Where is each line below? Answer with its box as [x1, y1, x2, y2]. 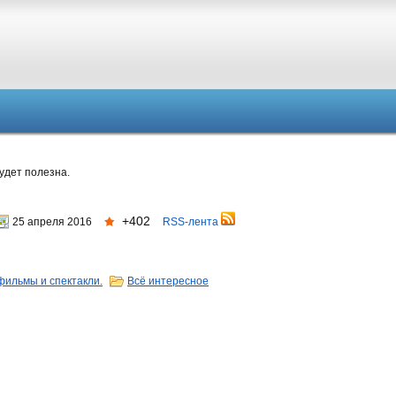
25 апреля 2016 [12, 216, 92, 228]
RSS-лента [163, 216, 221, 228]
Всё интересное [127, 275, 209, 287]
